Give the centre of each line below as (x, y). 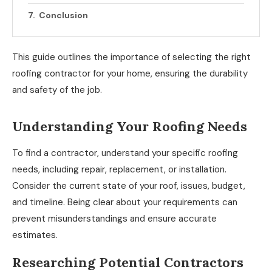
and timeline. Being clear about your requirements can (125, 202)
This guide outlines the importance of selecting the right (131, 57)
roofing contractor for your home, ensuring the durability (130, 73)
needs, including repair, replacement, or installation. (119, 169)
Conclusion (62, 15)
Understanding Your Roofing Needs (130, 126)
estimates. (35, 235)
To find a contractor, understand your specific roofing (125, 153)
